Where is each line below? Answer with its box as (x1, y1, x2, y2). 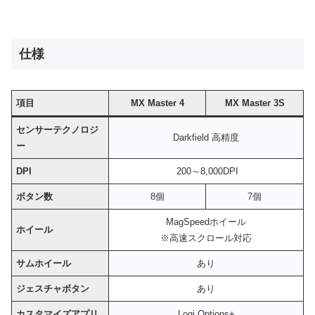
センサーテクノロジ (16, 124, 99, 135)
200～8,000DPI (174, 165, 238, 176)
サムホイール (16, 257, 72, 269)
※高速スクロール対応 (160, 232, 252, 243)
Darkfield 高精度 (173, 131, 239, 143)
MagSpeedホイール (166, 216, 246, 227)
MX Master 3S (224, 97, 285, 108)
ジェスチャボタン (16, 283, 90, 294)
